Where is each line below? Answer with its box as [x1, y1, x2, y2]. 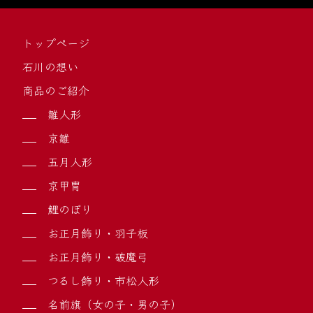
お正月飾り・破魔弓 [48, 248, 148, 265]
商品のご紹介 [22, 82, 89, 99]
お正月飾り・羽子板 [48, 224, 148, 242]
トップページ [22, 34, 89, 52]
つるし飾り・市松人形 [48, 272, 159, 289]
